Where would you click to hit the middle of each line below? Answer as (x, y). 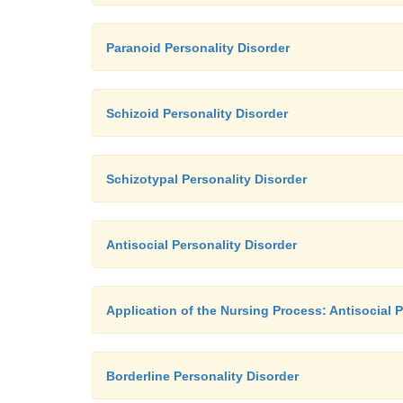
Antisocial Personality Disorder (201, 245)
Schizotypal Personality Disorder (206, 179)
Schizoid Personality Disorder (197, 113)
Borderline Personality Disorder (202, 376)
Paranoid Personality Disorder (198, 48)
